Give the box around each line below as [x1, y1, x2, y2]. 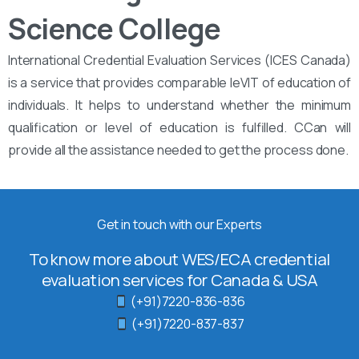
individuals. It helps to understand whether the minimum [8, 96, 351, 115]
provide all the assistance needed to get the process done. [8, 141, 349, 159]
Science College [8, 10, 221, 49]
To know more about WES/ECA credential [28, 248, 331, 271]
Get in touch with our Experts [96, 216, 263, 234]
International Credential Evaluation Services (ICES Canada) [8, 51, 351, 70]
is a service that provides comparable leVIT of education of [8, 74, 351, 92]
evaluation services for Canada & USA [41, 268, 318, 292]
